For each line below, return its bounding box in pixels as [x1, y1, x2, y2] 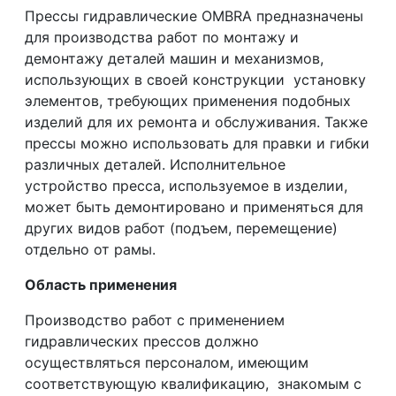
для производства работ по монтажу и [25, 28, 300, 47]
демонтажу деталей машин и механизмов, [25, 49, 324, 68]
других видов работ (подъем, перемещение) [25, 219, 339, 238]
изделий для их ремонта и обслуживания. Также [25, 113, 369, 132]
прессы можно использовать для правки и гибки [25, 134, 370, 153]
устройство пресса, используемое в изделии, [25, 177, 348, 195]
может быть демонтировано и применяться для [25, 198, 364, 217]
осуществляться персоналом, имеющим [25, 354, 309, 372]
